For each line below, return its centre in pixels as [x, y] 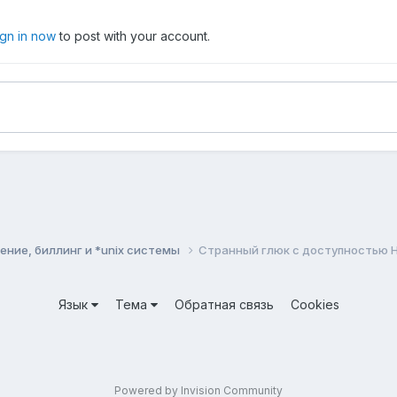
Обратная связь [224, 304]
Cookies [315, 304]
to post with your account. [133, 36]
